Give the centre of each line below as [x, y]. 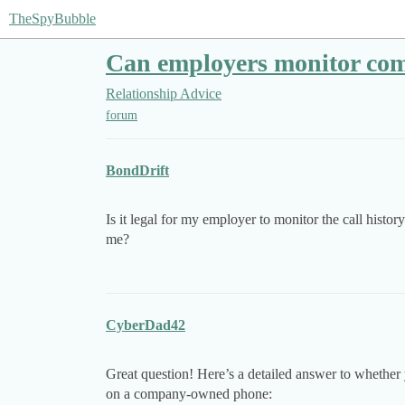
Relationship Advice [164, 94]
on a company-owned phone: [189, 394]
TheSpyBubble [52, 19]
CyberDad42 [146, 325]
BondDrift [137, 171]
